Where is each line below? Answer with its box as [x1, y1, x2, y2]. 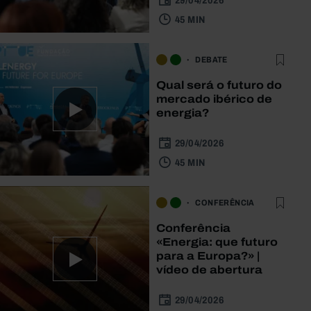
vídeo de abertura [156, 263, 263, 276]
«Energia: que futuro [156, 235, 278, 248]
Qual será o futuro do [156, 78, 283, 91]
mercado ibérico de [156, 92, 273, 105]
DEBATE [195, 54, 228, 65]
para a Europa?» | [156, 249, 260, 262]
